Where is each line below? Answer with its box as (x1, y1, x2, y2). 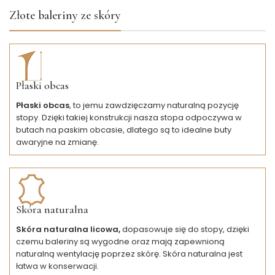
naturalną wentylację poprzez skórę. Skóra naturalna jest (16, 247, 242, 260)
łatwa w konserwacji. (16, 260, 99, 272)
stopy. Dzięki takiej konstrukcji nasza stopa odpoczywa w (16, 111, 242, 123)
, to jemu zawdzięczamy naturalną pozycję (69, 99, 239, 111)
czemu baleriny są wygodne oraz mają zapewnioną (16, 235, 225, 247)
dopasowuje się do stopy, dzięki (122, 223, 249, 235)
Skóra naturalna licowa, (16, 223, 122, 235)
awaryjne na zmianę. (16, 136, 99, 148)
